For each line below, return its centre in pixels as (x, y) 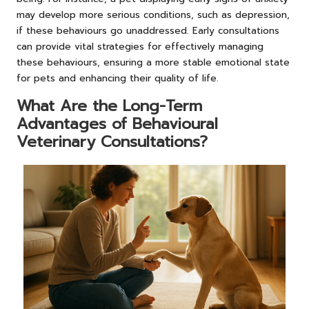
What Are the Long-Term (109, 106)
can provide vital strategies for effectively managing (140, 46)
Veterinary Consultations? (112, 141)
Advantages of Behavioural (117, 123)
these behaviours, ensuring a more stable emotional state (153, 62)
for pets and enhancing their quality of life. (118, 78)
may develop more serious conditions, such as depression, (153, 14)
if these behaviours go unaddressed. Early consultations (148, 30)
